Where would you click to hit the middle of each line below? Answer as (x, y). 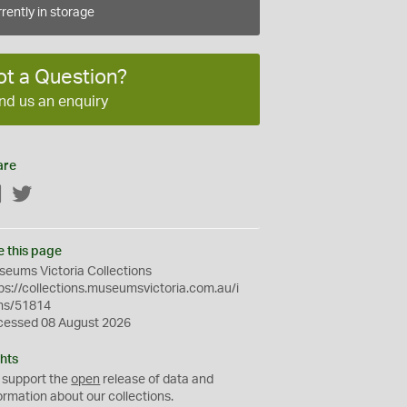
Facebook (32, 195)
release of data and (157, 379)
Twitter (53, 195)
